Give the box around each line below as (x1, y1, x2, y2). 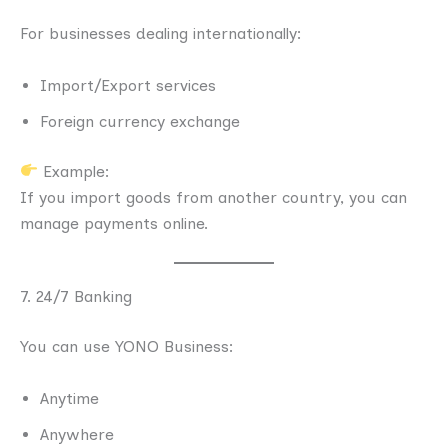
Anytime (40, 388, 99, 408)
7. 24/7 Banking (20, 287, 132, 307)
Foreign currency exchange (40, 111, 240, 131)
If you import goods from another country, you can (20, 187, 407, 207)
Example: (38, 161, 111, 181)
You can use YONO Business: (20, 337, 234, 357)
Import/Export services (40, 75, 216, 95)
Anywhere (40, 424, 114, 444)
